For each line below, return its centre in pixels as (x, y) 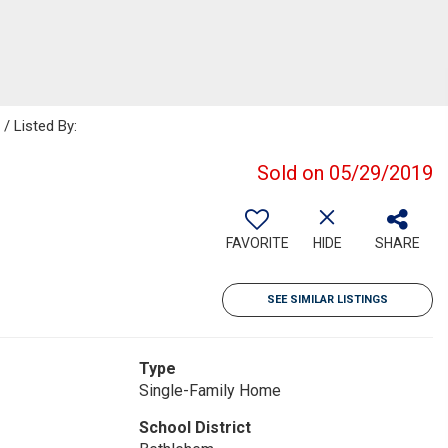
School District (194, 427)
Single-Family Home (209, 390)
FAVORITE (257, 243)
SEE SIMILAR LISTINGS (327, 299)
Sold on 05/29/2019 (345, 173)
